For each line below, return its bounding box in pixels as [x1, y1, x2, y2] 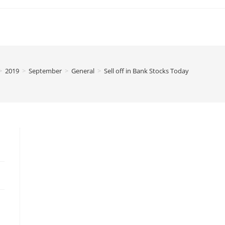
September [29, 66, 62, 75]
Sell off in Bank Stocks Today [104, 66, 189, 75]
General [71, 66, 94, 75]
